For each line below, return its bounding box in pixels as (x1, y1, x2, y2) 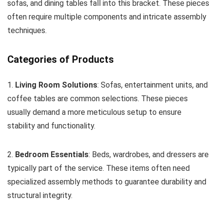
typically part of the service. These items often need (7, 163, 190, 173)
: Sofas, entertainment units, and (97, 80, 208, 90)
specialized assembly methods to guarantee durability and (7, 177, 206, 186)
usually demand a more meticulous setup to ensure (7, 107, 182, 117)
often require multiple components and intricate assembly (7, 12, 206, 21)
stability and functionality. (7, 121, 95, 130)
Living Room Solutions (15, 80, 97, 90)
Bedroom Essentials (15, 149, 89, 159)
